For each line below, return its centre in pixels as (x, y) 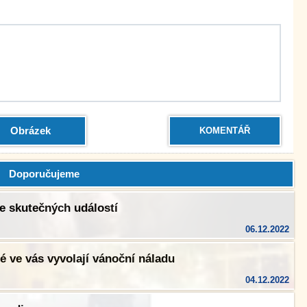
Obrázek (30, 131)
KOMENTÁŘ (225, 131)
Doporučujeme (44, 174)
